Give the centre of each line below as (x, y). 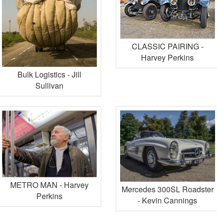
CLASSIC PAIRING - (167, 46)
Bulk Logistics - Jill (50, 74)
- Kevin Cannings (168, 200)
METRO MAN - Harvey (50, 185)
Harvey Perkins (168, 57)
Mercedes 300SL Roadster (167, 189)
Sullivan (50, 85)
